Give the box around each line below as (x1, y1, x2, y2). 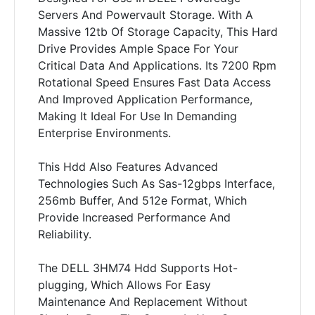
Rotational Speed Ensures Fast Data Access (37, 75, 271, 89)
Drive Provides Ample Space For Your (37, 41, 238, 56)
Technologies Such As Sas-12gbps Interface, (37, 176, 275, 191)
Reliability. (37, 226, 91, 241)
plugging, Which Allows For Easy (37, 277, 211, 292)
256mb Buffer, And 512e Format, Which (37, 193, 247, 207)
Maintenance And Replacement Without (37, 294, 247, 309)
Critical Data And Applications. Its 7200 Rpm (37, 58, 276, 72)
